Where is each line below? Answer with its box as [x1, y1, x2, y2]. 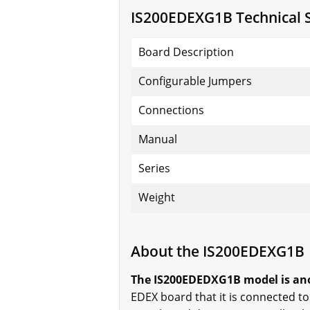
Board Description [138, 44, 234, 60]
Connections [138, 102, 204, 118]
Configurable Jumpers [138, 73, 252, 89]
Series [138, 161, 170, 176]
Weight [138, 190, 175, 206]
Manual [138, 131, 177, 147]
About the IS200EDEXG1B [131, 241, 304, 262]
